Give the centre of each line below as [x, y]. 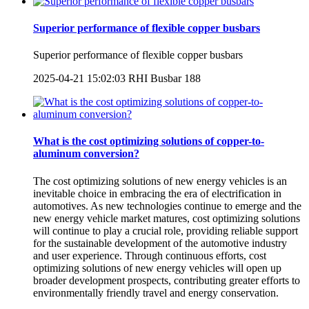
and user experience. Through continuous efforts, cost [150, 255]
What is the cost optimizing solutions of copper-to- [149, 141]
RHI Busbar [155, 79]
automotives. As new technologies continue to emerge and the [167, 206]
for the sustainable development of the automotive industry [160, 243]
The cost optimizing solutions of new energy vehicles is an [160, 181]
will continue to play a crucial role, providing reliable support [166, 230]
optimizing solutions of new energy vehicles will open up [157, 268]
